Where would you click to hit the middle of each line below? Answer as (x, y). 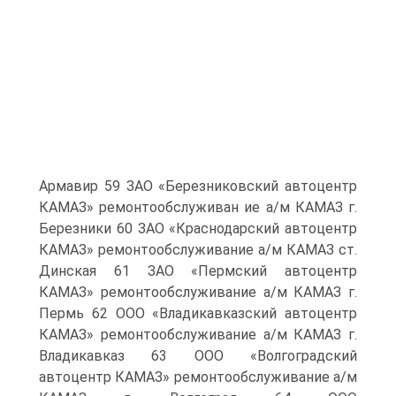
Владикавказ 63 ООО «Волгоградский (198, 356)
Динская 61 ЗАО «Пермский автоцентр (198, 271)
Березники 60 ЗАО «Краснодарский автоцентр (198, 228)
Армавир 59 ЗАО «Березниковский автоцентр (198, 186)
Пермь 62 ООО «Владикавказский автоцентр (198, 313)
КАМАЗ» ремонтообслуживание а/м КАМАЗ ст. (198, 250)
